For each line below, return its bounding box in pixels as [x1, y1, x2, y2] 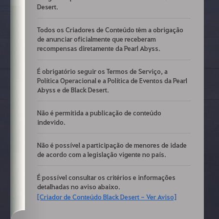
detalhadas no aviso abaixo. [37, 181, 120, 191]
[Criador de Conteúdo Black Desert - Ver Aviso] [37, 192, 176, 201]
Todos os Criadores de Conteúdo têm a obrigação [37, 25, 183, 34]
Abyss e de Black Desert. [37, 85, 109, 94]
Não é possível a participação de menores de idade [37, 140, 187, 149]
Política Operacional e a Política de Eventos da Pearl [37, 75, 187, 85]
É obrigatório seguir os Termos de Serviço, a [37, 66, 168, 75]
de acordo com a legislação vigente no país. [37, 149, 166, 158]
